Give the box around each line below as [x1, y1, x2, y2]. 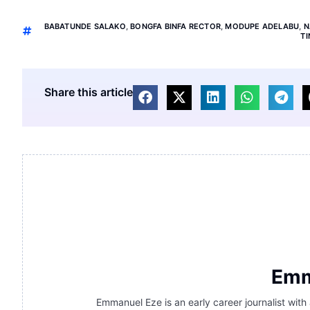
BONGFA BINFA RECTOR [130, 21, 221, 32]
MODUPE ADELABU [225, 21, 300, 32]
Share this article [44, 85, 133, 100]
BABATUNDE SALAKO [44, 21, 126, 32]
